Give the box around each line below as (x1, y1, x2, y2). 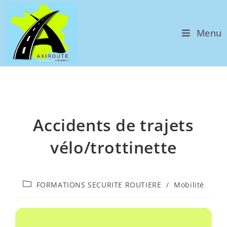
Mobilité (174, 180, 205, 190)
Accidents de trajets (33, 114, 194, 136)
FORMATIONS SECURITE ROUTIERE (36, 180, 162, 190)
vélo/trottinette (50, 136, 177, 158)
